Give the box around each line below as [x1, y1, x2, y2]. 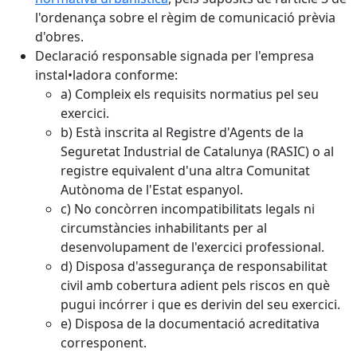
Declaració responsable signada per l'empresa [35, 47, 314, 65]
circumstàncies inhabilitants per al [61, 219, 267, 237]
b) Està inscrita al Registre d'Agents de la [61, 124, 304, 141]
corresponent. [61, 334, 147, 351]
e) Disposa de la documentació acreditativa [61, 315, 320, 332]
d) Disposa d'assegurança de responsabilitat [61, 257, 328, 275]
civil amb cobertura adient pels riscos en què [61, 277, 330, 294]
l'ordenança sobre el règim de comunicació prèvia [35, 9, 335, 26]
